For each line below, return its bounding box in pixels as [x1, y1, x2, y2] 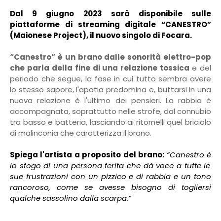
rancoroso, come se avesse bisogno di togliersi [10, 182, 211, 192]
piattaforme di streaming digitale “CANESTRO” [10, 19, 211, 30]
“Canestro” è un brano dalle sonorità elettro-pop [10, 52, 211, 62]
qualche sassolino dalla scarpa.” [10, 193, 131, 203]
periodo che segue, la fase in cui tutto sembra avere [10, 74, 211, 84]
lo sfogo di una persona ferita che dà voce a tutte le [10, 160, 211, 171]
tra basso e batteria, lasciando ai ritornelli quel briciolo [10, 117, 211, 127]
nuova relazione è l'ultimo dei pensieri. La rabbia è [10, 95, 211, 106]
